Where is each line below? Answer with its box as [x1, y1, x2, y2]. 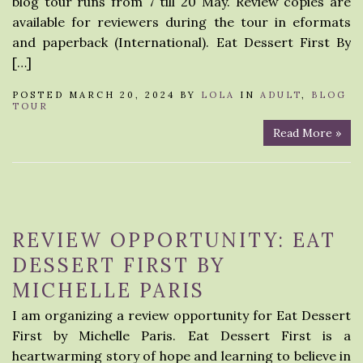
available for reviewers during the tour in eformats [12, 14, 351, 30]
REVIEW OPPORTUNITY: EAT [12, 228, 336, 253]
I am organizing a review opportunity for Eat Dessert [12, 307, 351, 323]
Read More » [273, 126, 341, 140]
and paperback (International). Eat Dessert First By [12, 34, 351, 50]
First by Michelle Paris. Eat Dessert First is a [12, 327, 351, 344]
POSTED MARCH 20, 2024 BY [12, 89, 201, 100]
